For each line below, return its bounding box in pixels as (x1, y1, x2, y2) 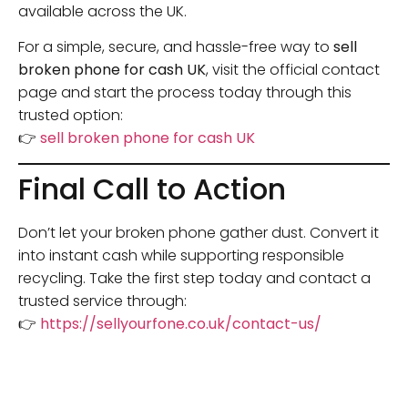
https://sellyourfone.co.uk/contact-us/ (40, 312, 321, 334)
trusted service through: (18, 290, 187, 311)
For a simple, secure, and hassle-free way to (18, 36, 333, 58)
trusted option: (18, 105, 123, 127)
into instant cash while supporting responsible (18, 244, 344, 266)
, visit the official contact (206, 59, 380, 81)
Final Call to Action (18, 168, 286, 209)
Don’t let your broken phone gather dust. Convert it (18, 221, 379, 243)
